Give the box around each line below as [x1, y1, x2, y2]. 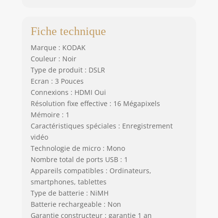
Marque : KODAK [30, 42, 86, 52]
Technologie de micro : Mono [30, 143, 125, 153]
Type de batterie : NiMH [30, 188, 109, 198]
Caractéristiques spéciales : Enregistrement [30, 121, 173, 130]
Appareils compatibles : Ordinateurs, [30, 165, 151, 175]
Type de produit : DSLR [30, 65, 105, 74]
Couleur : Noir [30, 54, 76, 63]
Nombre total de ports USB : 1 [30, 154, 128, 164]
